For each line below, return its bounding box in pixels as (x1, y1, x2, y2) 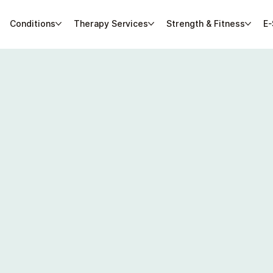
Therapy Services (73, 19, 148, 29)
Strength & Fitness (166, 19, 245, 29)
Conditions (9, 19, 55, 29)
